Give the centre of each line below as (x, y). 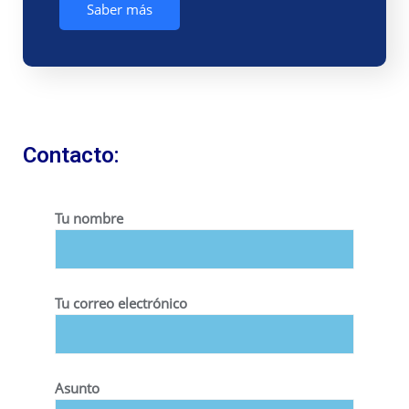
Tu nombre (89, 219)
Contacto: (71, 156)
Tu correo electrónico (121, 304)
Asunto (77, 388)
